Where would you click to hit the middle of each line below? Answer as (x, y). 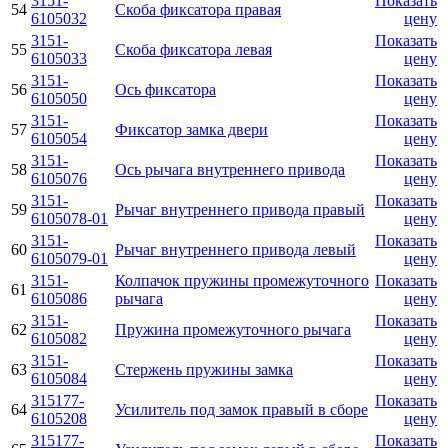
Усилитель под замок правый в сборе (241, 409)
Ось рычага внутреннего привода (230, 169)
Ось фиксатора (165, 89)
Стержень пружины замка (204, 369)
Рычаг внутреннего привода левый (235, 249)
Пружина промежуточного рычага (233, 329)
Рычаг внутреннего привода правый (240, 209)
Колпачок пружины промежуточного (242, 280)
